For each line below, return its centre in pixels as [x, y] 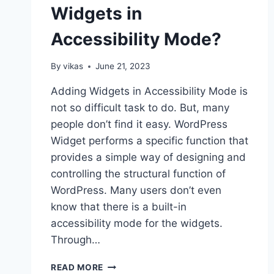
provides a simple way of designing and [148, 157]
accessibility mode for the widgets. [137, 224]
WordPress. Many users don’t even [136, 191]
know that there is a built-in [119, 207]
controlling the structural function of [138, 174]
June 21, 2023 [123, 66]
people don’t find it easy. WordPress [139, 124]
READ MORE [77, 268]
